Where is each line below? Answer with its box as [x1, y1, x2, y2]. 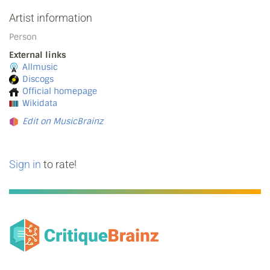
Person [9, 31, 37, 42]
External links [9, 49, 66, 60]
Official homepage [22, 86, 97, 96]
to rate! [41, 158, 77, 171]
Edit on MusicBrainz [22, 116, 103, 127]
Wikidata [22, 98, 57, 108]
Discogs [22, 74, 54, 84]
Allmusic [22, 61, 58, 72]
